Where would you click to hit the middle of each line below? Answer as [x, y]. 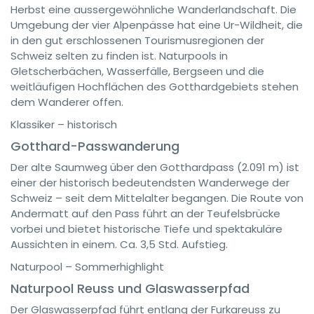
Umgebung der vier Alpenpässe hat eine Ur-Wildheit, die [157, 25]
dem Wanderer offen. [67, 102]
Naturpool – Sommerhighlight [87, 267]
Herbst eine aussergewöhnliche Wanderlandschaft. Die [153, 9]
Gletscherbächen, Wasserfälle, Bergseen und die [137, 71]
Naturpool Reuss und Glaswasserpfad [130, 288]
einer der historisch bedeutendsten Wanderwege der [150, 183]
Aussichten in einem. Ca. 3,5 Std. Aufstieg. [119, 244]
